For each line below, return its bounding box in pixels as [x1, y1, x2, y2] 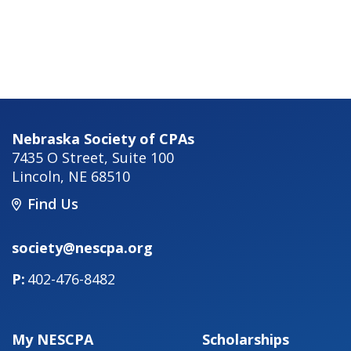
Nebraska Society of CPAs [12, 128, 194, 148]
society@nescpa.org [12, 238, 153, 258]
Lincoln [12, 166, 60, 186]
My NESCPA [12, 330, 93, 349]
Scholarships [202, 330, 289, 349]
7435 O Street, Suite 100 [12, 147, 174, 167]
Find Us [27, 194, 78, 214]
